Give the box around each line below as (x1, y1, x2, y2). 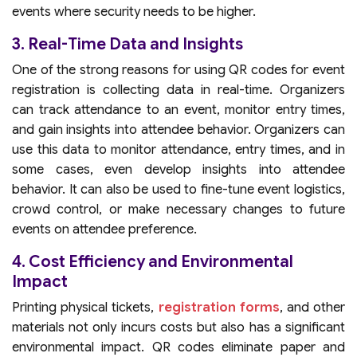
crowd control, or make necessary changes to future (12, 202, 345, 218)
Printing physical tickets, (12, 300, 159, 316)
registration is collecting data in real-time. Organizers (12, 82, 345, 98)
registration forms (158, 300, 280, 316)
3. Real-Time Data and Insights (12, 34, 243, 54)
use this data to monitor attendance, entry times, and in (12, 142, 345, 158)
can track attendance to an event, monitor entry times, (12, 102, 345, 118)
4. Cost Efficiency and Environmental (12, 252, 293, 272)
